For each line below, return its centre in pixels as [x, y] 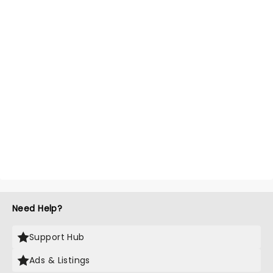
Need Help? [37, 208]
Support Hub [57, 237]
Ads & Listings [60, 260]
